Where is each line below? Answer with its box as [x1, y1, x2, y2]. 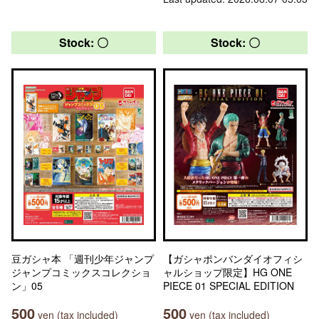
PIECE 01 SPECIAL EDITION [163, 278, 294, 293]
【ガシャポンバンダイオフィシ [163, 251, 303, 266]
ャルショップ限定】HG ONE [163, 265, 292, 279]
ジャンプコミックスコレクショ [11, 265, 151, 279]
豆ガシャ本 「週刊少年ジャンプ [11, 251, 154, 266]
